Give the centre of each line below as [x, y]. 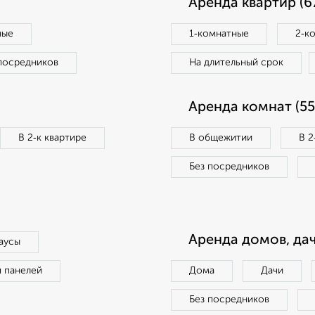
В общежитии [221, 138]
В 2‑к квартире [52, 138]
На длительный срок [236, 63]
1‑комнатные [219, 34]
